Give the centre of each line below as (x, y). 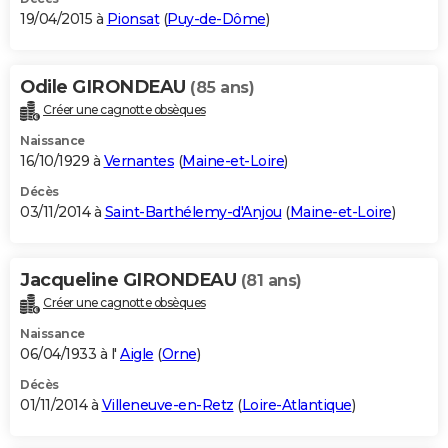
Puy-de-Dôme (216, 18)
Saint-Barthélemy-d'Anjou (193, 211)
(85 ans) (222, 87)
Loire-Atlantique (296, 404)
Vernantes (138, 160)
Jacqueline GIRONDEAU (130, 279)
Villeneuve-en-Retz (167, 404)
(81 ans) (271, 280)
